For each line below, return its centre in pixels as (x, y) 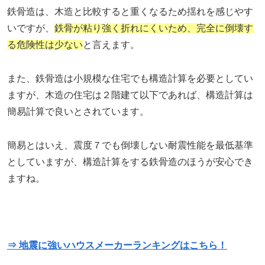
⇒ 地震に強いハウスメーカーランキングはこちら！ (117, 245)
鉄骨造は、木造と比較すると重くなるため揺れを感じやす (130, 11)
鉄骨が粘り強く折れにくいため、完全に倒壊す (154, 28)
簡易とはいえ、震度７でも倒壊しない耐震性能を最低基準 (130, 145)
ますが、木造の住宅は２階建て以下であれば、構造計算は (130, 95)
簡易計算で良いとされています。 (78, 111)
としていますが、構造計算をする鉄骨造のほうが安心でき (130, 161)
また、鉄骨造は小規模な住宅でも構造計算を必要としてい (130, 78)
